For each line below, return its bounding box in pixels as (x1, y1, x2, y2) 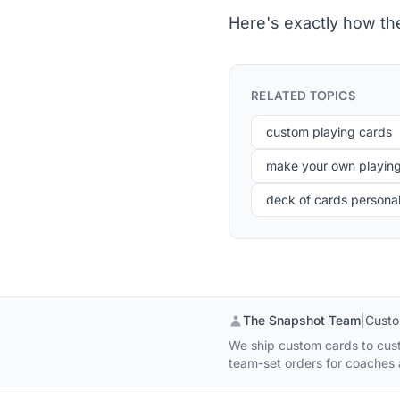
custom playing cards (266, 124, 392, 139)
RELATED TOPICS (251, 87, 355, 104)
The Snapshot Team (243, 312, 361, 328)
